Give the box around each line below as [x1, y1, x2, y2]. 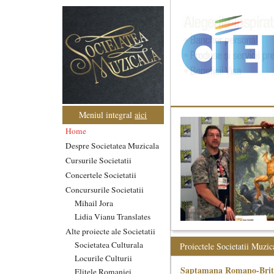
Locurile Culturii [75, 252, 132, 264]
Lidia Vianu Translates [75, 210, 150, 222]
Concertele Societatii [65, 169, 136, 180]
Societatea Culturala [75, 239, 143, 250]
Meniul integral [79, 108, 135, 120]
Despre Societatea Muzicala [65, 139, 159, 151]
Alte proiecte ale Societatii [65, 225, 155, 237]
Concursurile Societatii [65, 183, 144, 195]
